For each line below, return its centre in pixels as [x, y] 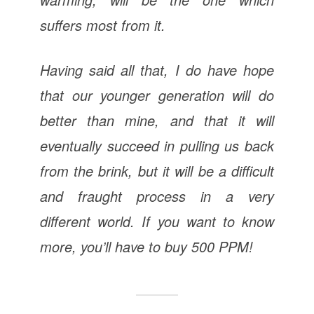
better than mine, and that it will [157, 120]
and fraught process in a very [157, 196]
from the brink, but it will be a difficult [157, 170]
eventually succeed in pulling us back [157, 145]
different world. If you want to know [157, 221]
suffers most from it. [102, 25]
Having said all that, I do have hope [157, 69]
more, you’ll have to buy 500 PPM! [146, 246]
